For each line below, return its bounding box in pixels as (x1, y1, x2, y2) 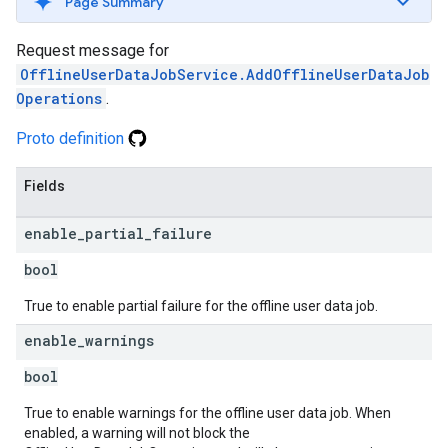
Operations (16, 89, 102, 108)
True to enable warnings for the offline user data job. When (24, 405, 391, 421)
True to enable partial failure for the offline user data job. (24, 298, 378, 314)
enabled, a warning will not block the (24, 425, 250, 441)
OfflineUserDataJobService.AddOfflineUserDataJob (20, 65, 430, 84)
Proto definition (16, 129, 128, 148)
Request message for (16, 41, 169, 60)
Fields (24, 178, 65, 194)
